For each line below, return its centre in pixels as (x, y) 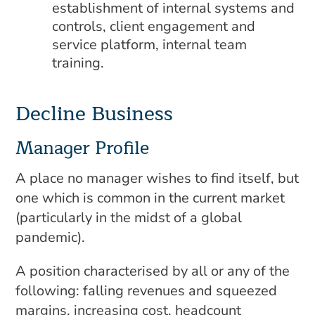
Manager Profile (83, 148)
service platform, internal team (150, 45)
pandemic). (51, 237)
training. (78, 63)
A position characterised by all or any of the (153, 271)
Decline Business (95, 114)
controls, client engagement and (154, 26)
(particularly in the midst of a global (129, 218)
